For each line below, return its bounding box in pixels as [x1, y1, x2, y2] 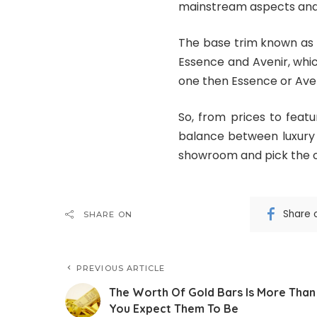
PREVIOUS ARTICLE [76, 263, 166, 273]
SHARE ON [83, 209, 132, 219]
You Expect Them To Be [109, 301, 238, 316]
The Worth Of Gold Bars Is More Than [109, 284, 316, 299]
